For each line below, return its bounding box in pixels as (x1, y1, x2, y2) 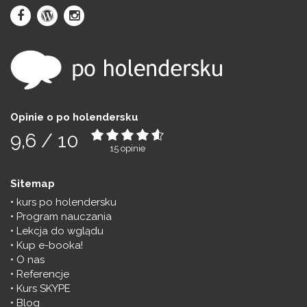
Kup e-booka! (16, 238, 83, 251)
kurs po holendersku (16, 195, 116, 208)
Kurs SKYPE (16, 282, 71, 295)
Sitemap (10, 177, 55, 190)
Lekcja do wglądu (16, 224, 103, 237)
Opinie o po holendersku (10, 110, 138, 123)
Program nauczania (16, 210, 112, 223)
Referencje (16, 267, 69, 280)
